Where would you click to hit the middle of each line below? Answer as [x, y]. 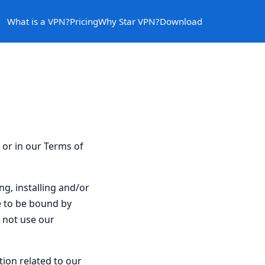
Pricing [84, 21]
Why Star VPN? [129, 21]
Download [181, 21]
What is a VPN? [38, 21]
